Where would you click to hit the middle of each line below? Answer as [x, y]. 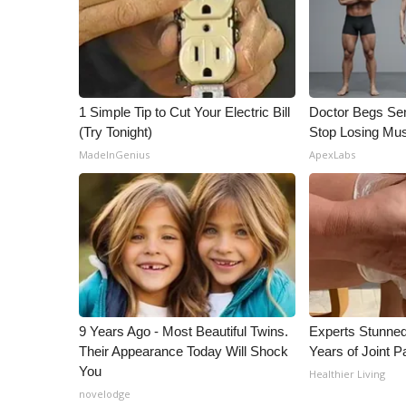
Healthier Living [348, 374]
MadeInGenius [114, 155]
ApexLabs [333, 155]
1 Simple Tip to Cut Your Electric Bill [184, 112]
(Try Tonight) [116, 132]
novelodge [105, 394]
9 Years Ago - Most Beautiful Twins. [184, 331]
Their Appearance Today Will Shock [184, 351]
